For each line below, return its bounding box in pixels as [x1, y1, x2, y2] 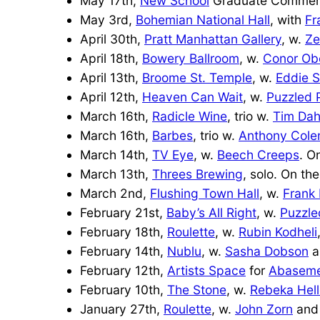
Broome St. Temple [142, 69, 252, 85]
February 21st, [80, 204, 166, 220]
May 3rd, [80, 11, 136, 27]
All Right [209, 204, 256, 220]
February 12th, [80, 262, 167, 278]
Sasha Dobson [225, 243, 309, 259]
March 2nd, [80, 185, 150, 201]
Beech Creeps [217, 146, 299, 162]
